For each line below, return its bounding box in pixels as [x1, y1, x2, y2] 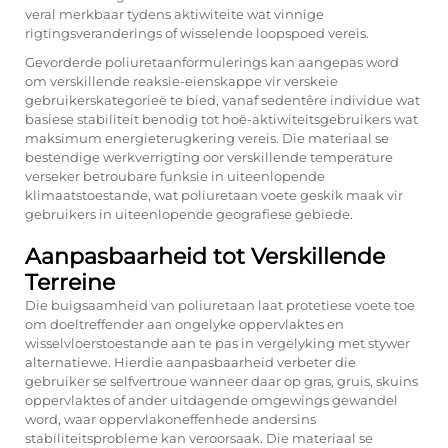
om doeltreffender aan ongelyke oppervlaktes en [25, 316, 344, 332]
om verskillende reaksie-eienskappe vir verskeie [25, 73, 338, 89]
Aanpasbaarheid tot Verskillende [25, 243, 385, 270]
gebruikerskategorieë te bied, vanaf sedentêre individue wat [25, 92, 420, 108]
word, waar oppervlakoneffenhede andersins [25, 411, 316, 427]
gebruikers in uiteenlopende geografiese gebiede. [25, 206, 353, 222]
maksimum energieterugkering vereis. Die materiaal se [25, 130, 389, 146]
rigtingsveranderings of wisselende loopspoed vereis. [25, 25, 369, 41]
